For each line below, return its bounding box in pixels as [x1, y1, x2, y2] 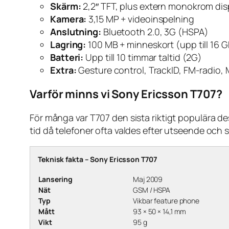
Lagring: [50, 38, 86, 51]
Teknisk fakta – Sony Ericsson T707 [38, 154, 157, 165]
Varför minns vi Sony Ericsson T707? [30, 86, 222, 102]
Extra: [50, 64, 77, 77]
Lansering [38, 174, 73, 185]
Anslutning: [50, 26, 101, 38]
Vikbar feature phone [133, 196, 199, 206]
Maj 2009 [133, 174, 163, 185]
